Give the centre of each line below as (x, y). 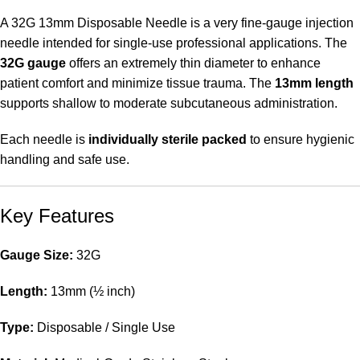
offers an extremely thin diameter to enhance (193, 63)
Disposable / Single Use (104, 327)
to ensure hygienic (301, 139)
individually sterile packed (168, 139)
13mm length (314, 83)
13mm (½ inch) (91, 291)
